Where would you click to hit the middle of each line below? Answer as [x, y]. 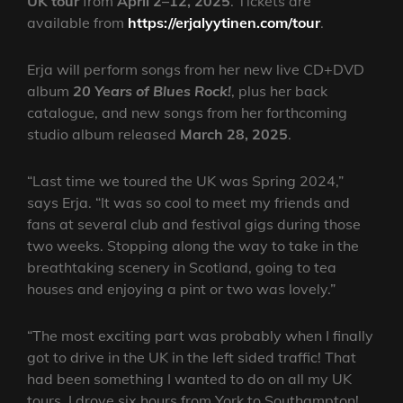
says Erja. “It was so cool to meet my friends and [188, 203]
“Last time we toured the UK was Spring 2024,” [185, 181]
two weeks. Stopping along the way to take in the [193, 246]
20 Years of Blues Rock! [152, 91]
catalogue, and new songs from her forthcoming [187, 113]
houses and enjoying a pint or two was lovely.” [181, 289]
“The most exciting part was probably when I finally [200, 336]
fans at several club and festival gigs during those [194, 224]
